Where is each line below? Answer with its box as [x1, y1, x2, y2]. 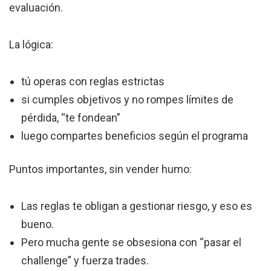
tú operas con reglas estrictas [21, 75, 165, 88]
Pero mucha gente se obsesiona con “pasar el [21, 236, 241, 249]
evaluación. [9, 1, 63, 15]
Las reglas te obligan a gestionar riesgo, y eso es [21, 200, 252, 213]
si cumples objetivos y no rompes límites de [21, 93, 233, 106]
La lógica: [9, 38, 53, 51]
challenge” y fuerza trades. [21, 254, 149, 267]
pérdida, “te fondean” [21, 111, 120, 125]
